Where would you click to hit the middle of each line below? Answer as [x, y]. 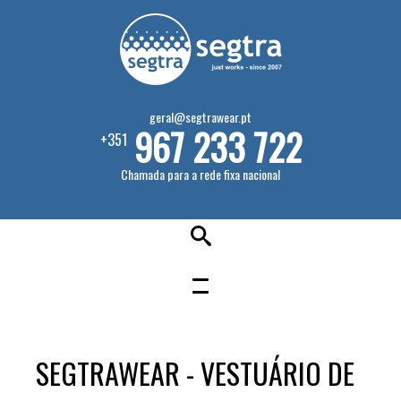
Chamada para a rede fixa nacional [200, 174]
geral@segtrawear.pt [200, 117]
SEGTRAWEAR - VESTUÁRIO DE [195, 373]
